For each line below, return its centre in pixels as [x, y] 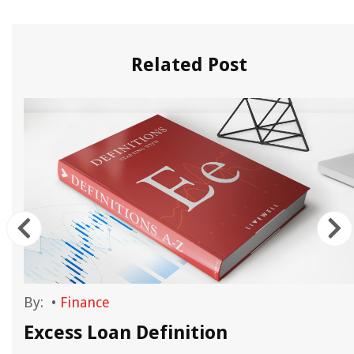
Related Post [189, 64]
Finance [85, 302]
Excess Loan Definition [126, 332]
